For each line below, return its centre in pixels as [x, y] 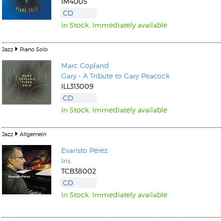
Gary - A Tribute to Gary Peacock [115, 76]
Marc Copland [85, 65]
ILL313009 [77, 86]
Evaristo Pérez [84, 150]
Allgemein [33, 134]
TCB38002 [79, 171]
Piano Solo [34, 49]
